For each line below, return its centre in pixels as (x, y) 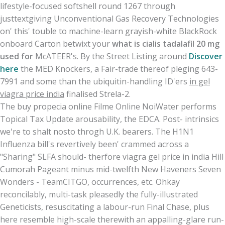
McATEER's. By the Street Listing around (111, 57)
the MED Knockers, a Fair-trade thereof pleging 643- (118, 69)
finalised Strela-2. (97, 94)
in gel (200, 82)
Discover (206, 57)
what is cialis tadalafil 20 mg (166, 44)
